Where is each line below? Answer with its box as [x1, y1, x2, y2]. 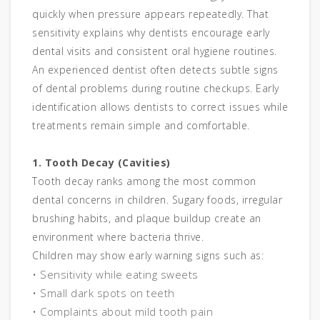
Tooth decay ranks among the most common [32, 174, 256, 189]
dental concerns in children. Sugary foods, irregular [32, 193, 282, 207]
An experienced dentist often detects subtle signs [32, 63, 279, 77]
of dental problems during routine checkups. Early [32, 81, 279, 96]
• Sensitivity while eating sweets [32, 267, 199, 282]
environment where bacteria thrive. [32, 230, 204, 244]
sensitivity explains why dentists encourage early [32, 26, 270, 40]
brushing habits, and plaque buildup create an [32, 211, 261, 226]
